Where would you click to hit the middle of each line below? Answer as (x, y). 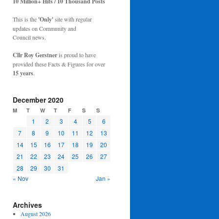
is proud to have (77, 55)
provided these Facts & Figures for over (59, 64)
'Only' (46, 19)
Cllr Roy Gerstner (35, 55)
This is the (25, 19)
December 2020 (38, 100)
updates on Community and (44, 28)
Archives (27, 205)
